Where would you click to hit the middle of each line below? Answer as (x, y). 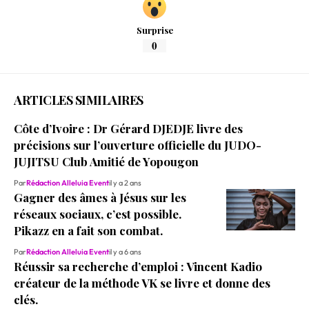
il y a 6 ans (125, 251)
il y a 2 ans (125, 182)
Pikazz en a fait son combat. (88, 230)
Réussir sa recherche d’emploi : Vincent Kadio (138, 266)
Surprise (154, 30)
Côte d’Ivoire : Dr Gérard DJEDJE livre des (128, 128)
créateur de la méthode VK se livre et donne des (142, 282)
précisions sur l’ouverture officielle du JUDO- (138, 144)
